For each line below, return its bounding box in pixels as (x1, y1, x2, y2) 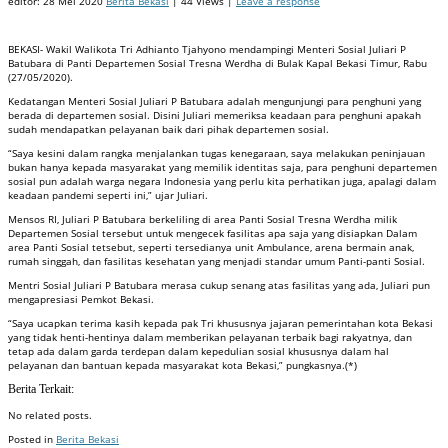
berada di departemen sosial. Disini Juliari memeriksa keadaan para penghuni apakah (8, 107, 421, 122)
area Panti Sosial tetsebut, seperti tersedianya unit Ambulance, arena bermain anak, (8, 239, 414, 254)
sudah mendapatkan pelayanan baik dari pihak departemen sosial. (8, 121, 329, 136)
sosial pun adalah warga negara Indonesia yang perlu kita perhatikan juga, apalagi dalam (8, 173, 436, 188)
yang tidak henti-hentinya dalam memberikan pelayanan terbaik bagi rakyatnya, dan (8, 329, 412, 344)
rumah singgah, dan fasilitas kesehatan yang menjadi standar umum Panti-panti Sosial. (8, 253, 425, 268)
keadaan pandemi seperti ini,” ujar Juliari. (8, 187, 208, 202)
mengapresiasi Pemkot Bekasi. (8, 291, 154, 306)
